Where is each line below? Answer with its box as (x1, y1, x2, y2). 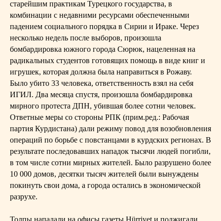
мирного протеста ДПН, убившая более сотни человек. (10, 102, 196, 110)
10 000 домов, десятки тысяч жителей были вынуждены (10, 170, 199, 178)
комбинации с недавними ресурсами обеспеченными (10, 11, 189, 19)
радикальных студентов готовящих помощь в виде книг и (10, 56, 205, 65)
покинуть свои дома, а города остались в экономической (10, 181, 201, 189)
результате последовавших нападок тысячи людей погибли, (10, 147, 211, 155)
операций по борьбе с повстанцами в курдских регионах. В (10, 136, 211, 144)
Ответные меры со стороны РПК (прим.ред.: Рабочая (10, 113, 189, 121)
